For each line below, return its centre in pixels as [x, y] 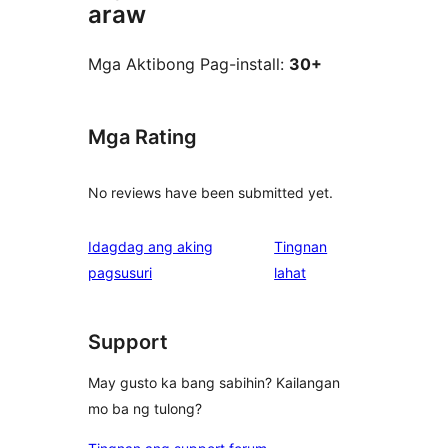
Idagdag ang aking [150, 246]
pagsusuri [120, 272]
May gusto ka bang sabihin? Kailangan [214, 383]
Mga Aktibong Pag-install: [188, 64]
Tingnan [301, 246]
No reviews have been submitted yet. [210, 192]
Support [128, 341]
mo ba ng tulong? [145, 409]
